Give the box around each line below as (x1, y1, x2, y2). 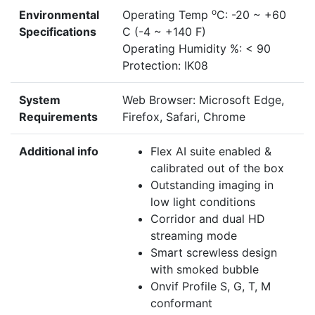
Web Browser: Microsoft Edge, (122, 93, 284, 108)
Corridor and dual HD (150, 212, 265, 226)
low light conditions (150, 195, 255, 210)
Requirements (19, 110, 98, 124)
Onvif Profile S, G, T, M (150, 279, 271, 294)
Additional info (19, 144, 98, 159)
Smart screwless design (150, 245, 277, 260)
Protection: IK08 (122, 58, 208, 73)
